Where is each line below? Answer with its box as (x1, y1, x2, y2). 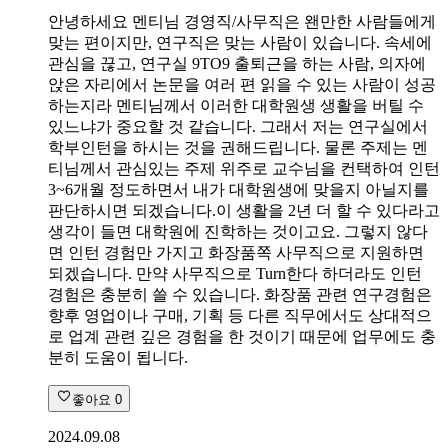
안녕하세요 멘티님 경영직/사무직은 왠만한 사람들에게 (48, 12, 436, 30)
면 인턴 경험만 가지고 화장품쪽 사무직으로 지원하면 (48, 243, 424, 261)
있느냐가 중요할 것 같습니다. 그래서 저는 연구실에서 (48, 117, 428, 135)
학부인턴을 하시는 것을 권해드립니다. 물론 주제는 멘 (48, 138, 428, 156)
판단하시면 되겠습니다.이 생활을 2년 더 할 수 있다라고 (48, 201, 440, 219)
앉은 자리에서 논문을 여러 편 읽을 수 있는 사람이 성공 (48, 75, 436, 93)
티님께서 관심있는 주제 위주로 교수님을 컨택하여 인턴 (48, 159, 440, 177)
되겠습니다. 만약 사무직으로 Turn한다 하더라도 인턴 (48, 264, 422, 282)
